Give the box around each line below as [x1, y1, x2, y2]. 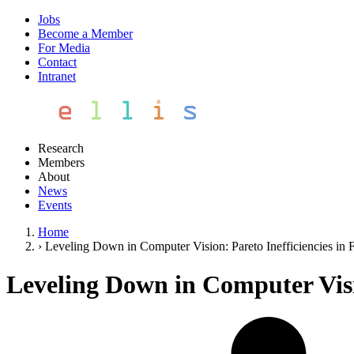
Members [38, 156, 85, 169]
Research [38, 141, 84, 155]
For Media [38, 41, 90, 55]
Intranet [38, 70, 76, 83]
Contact [38, 55, 77, 69]
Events [38, 198, 72, 212]
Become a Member [38, 27, 133, 40]
